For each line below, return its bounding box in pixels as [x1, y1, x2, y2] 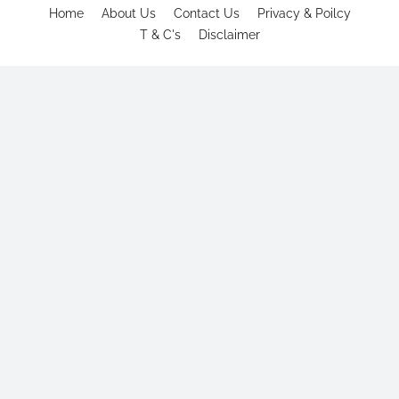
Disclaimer [198, 28, 260, 43]
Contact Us [173, 6, 240, 21]
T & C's [139, 28, 181, 43]
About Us [101, 6, 156, 21]
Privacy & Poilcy [256, 6, 351, 21]
